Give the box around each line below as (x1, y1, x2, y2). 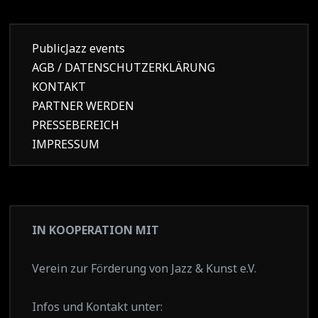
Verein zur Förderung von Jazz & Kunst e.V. (32, 261, 257, 277)
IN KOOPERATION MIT (32, 222, 160, 238)
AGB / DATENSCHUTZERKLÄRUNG (32, 60, 216, 76)
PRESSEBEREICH (32, 117, 120, 133)
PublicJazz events (32, 40, 126, 57)
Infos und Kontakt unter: (32, 299, 163, 315)
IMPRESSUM (32, 136, 100, 153)
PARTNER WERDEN (32, 98, 135, 114)
